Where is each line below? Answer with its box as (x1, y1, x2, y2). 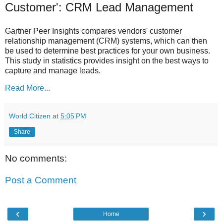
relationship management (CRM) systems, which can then (5, 36, 207, 45)
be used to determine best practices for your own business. (5, 46, 210, 55)
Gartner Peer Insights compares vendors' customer (5, 26, 182, 35)
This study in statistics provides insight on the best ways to (5, 56, 209, 65)
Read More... (5, 84, 50, 93)
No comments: (5, 153, 67, 164)
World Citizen (9, 112, 53, 120)
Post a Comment (5, 175, 76, 186)
